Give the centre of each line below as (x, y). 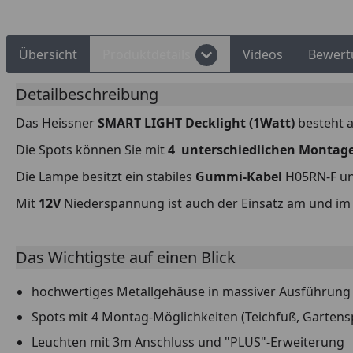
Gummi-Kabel (240, 176)
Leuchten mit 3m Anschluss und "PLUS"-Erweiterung (188, 342)
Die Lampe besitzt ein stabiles (106, 176)
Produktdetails (147, 54)
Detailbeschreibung (87, 94)
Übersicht (48, 54)
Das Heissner (57, 123)
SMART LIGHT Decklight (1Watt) (196, 123)
